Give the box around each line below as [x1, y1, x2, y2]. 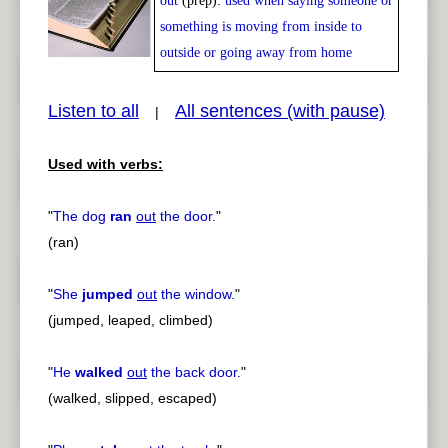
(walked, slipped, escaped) [48, 390, 217, 407]
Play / [48, 5, 83, 22]
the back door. [147, 364, 241, 381]
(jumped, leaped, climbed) [48, 312, 213, 329]
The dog [53, 208, 110, 225]
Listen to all [48, 101, 139, 122]
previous [318, 145, 372, 162]
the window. [157, 286, 235, 303]
